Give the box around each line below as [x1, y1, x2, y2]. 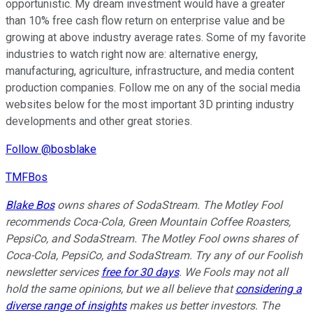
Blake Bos [6, 198, 54, 212]
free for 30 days [101, 265, 179, 279]
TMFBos [6, 170, 48, 184]
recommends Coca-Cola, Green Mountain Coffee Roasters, [6, 215, 291, 229]
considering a [235, 282, 302, 296]
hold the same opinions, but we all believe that [6, 282, 235, 296]
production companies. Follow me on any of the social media [6, 81, 300, 95]
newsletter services [6, 265, 101, 279]
